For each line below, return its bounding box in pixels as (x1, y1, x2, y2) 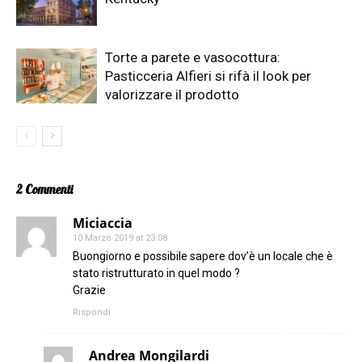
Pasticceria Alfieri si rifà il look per (105, 67, 311, 84)
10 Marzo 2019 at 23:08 (73, 232, 167, 243)
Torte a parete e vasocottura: (105, 48, 280, 65)
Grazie (73, 283, 106, 297)
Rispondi (73, 306, 111, 318)
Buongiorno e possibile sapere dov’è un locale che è (73, 249, 333, 263)
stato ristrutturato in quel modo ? (73, 266, 240, 280)
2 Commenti (16, 181, 73, 197)
